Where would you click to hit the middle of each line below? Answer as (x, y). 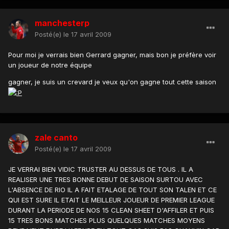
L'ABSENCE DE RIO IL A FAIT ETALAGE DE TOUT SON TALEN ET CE (112, 190)
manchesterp (62, 23)
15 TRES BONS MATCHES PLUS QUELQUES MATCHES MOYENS (107, 221)
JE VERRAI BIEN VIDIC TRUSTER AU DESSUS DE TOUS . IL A (101, 169)
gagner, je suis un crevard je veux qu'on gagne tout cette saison (112, 82)
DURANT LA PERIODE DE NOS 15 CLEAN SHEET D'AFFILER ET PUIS (111, 210)
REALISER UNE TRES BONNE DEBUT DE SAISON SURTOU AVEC (106, 180)
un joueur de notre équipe (50, 65)
